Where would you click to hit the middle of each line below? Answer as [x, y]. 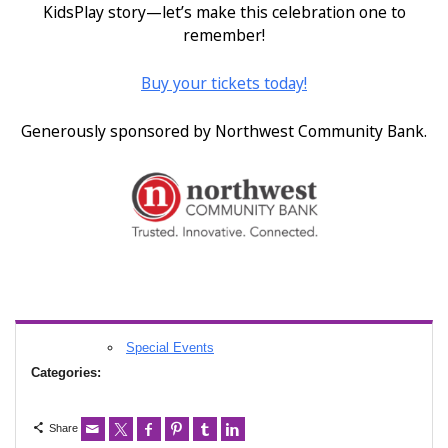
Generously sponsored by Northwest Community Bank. [224, 131]
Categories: [66, 373]
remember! [224, 35]
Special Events [170, 348]
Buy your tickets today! [224, 83]
